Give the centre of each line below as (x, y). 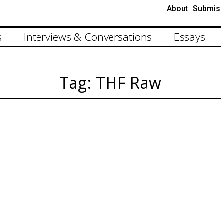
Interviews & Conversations (88, 37)
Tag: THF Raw (110, 83)
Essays (189, 37)
